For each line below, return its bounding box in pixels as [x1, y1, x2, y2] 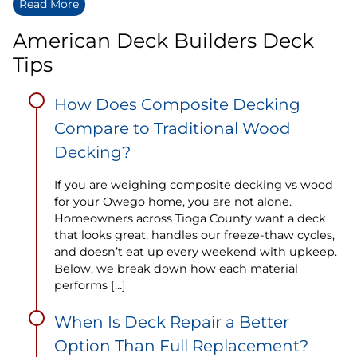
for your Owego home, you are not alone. [54, 194, 292, 209]
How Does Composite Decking [54, 94, 300, 114]
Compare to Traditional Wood [54, 118, 291, 138]
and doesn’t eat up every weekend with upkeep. [54, 244, 337, 259]
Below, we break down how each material [54, 261, 298, 276]
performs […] [54, 277, 126, 292]
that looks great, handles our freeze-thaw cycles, [54, 227, 335, 242]
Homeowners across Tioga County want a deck [54, 210, 326, 226]
